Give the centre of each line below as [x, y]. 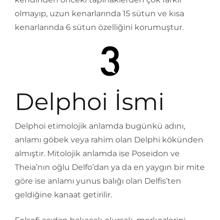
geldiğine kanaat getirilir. [63, 195]
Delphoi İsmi [90, 102]
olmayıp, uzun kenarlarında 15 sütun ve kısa [99, 14]
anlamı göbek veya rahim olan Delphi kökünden [109, 140]
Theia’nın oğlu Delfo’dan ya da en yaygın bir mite [110, 167]
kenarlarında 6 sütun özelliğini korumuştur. [99, 27]
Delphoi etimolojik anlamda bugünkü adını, [100, 126]
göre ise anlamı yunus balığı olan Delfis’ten [98, 181]
